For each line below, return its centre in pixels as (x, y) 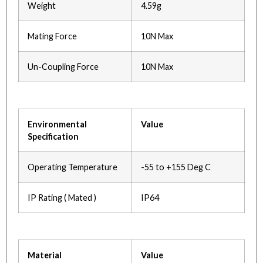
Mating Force (52, 36)
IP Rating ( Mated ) (62, 198)
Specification (53, 137)
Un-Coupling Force (63, 67)
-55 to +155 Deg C (176, 167)
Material (45, 255)
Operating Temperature (73, 167)
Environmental (57, 124)
